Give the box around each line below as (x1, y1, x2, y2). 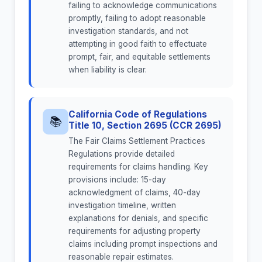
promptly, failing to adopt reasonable (68, 13, 206, 23)
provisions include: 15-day (68, 175, 166, 185)
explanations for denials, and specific (68, 213, 208, 223)
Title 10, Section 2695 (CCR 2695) (68, 120, 222, 132)
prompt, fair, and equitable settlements (68, 52, 211, 62)
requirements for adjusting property (68, 226, 201, 236)
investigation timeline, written (68, 201, 176, 211)
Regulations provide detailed (68, 149, 175, 159)
